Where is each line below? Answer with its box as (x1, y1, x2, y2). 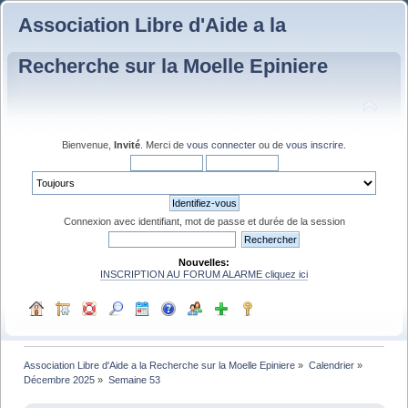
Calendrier (308, 359, 354, 371)
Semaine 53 (107, 373, 160, 385)
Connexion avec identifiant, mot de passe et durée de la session (63, 215, 345, 227)
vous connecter (187, 138, 256, 150)
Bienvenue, (62, 138, 114, 150)
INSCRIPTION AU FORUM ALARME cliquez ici (100, 268, 308, 280)
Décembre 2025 (24, 373, 96, 385)
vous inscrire (286, 138, 343, 150)
